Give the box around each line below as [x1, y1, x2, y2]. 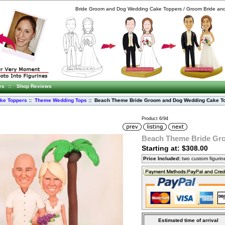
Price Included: [143, 155, 180, 161]
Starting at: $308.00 [142, 144, 208, 152]
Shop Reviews [17, 83, 52, 89]
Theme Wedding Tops [35, 97, 87, 103]
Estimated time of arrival [158, 217, 218, 223]
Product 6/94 [142, 116, 168, 121]
